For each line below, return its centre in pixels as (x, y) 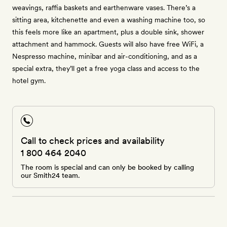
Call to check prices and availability (93, 141)
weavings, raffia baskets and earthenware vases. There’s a (104, 8)
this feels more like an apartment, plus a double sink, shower (108, 32)
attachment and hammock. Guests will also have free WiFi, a (108, 44)
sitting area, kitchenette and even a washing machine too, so (109, 20)
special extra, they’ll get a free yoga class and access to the (106, 68)
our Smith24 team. (50, 175)
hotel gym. (29, 81)
